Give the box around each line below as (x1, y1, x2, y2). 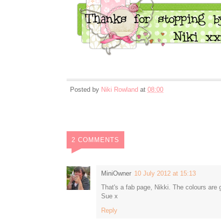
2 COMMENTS (72, 136, 119, 144)
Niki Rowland (101, 85, 138, 93)
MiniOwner (101, 169, 131, 177)
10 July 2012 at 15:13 (134, 169, 196, 177)
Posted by (70, 85, 101, 93)
